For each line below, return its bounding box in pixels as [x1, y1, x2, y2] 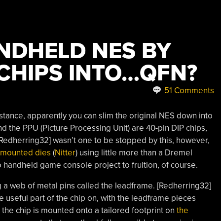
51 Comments [162, 85, 214, 96]
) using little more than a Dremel [75, 147, 192, 158]
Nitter [54, 147, 75, 158]
